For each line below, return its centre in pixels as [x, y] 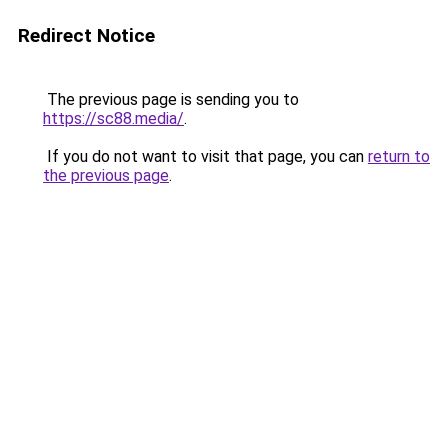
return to [399, 156]
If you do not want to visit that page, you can [205, 156]
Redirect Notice [86, 35]
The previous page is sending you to [171, 99]
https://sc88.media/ [113, 118]
